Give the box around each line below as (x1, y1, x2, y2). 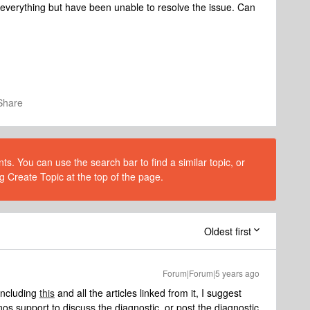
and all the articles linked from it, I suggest (55, 286, 241, 300)
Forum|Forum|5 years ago (163, 267, 259, 279)
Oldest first (204, 224, 251, 238)
